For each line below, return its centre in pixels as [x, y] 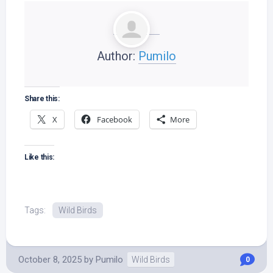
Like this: [39, 157]
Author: [118, 56]
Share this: [42, 99]
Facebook [115, 119]
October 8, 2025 [50, 260]
